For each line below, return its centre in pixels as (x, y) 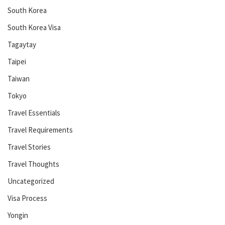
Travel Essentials (34, 113)
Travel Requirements (40, 130)
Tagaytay (22, 44)
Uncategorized (31, 181)
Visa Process (27, 198)
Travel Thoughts (33, 164)
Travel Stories (29, 147)
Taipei (17, 61)
